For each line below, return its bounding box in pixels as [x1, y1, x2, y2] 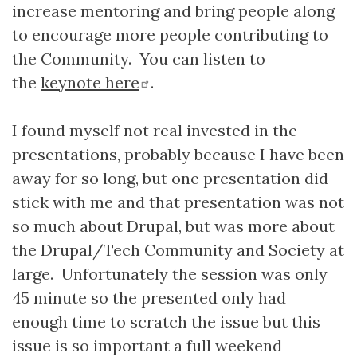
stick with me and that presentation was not [12, 192, 344, 212]
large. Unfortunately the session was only [12, 264, 328, 284]
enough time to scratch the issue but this [12, 312, 320, 331]
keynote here [41, 73, 139, 92]
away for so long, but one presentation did [12, 168, 328, 188]
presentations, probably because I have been [12, 144, 344, 164]
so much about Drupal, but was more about [12, 216, 335, 236]
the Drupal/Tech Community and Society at [12, 240, 344, 260]
